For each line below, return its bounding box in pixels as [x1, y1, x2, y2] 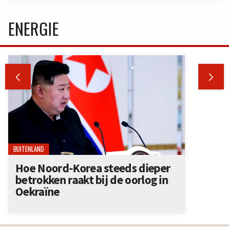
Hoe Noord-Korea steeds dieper [15, 160, 171, 175]
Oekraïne [15, 184, 60, 199]
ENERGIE [8, 16, 59, 41]
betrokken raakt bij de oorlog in [15, 172, 169, 187]
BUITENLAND [13, 144, 44, 154]
